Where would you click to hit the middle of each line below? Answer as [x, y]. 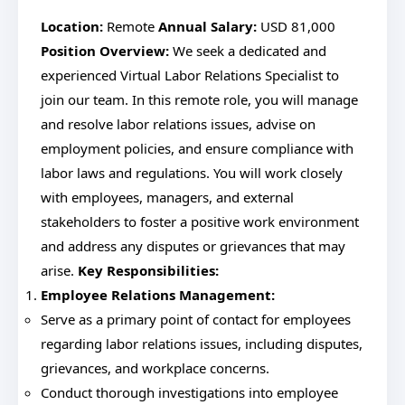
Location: [72, 26]
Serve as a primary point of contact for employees [196, 319]
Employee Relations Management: [158, 295]
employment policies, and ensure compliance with [197, 148]
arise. [59, 270]
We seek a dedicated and [248, 51]
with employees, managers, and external [167, 197]
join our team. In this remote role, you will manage [199, 99]
